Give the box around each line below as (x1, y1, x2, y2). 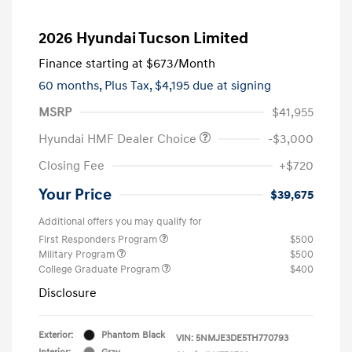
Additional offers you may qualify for (38, 214, 202, 228)
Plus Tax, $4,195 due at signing (104, 77, 271, 93)
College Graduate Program (38, 262, 162, 276)
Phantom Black (101, 328, 165, 341)
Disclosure (38, 284, 97, 301)
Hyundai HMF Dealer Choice (38, 130, 200, 147)
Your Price (38, 185, 112, 204)
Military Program (38, 247, 117, 261)
